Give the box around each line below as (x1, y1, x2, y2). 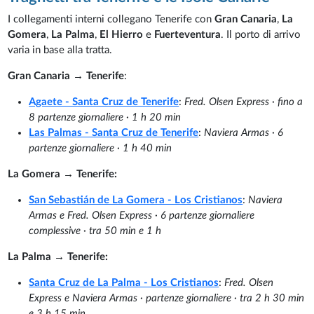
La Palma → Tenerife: (8, 251, 109, 262)
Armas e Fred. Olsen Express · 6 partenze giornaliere (29, 210, 255, 221)
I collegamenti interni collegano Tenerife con (8, 13, 215, 25)
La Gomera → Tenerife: (8, 168, 118, 179)
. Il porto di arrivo (221, 29, 301, 40)
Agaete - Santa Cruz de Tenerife (29, 96, 179, 107)
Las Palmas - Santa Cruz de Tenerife (29, 127, 199, 138)
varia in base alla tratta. (8, 44, 113, 55)
